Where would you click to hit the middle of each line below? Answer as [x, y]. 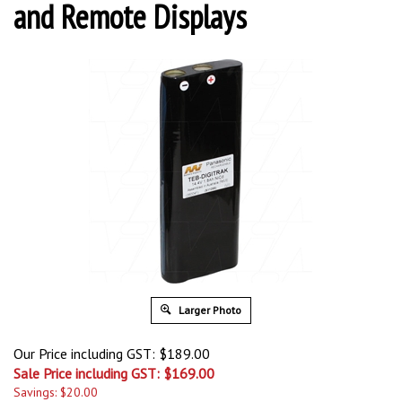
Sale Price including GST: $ [92, 373]
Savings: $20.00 [56, 392]
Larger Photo [209, 310]
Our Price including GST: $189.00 [112, 354]
